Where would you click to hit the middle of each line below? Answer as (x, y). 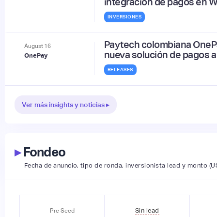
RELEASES (120, 69)
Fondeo (43, 152)
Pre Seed (62, 211)
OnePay (36, 55)
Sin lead (147, 211)
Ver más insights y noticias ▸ (65, 104)
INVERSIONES (124, 16)
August (33, 46)
